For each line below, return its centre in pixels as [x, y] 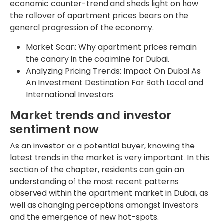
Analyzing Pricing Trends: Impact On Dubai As [113, 71]
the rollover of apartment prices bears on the [99, 15]
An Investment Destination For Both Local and [114, 82]
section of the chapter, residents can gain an [97, 169]
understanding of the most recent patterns [94, 181]
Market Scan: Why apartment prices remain [111, 47]
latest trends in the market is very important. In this [110, 157]
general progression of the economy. [82, 27]
